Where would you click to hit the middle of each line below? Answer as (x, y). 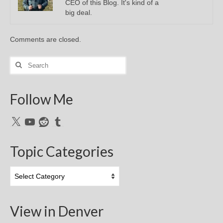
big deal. (79, 12)
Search (21, 61)
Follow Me (42, 99)
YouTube (37, 121)
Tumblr (62, 121)
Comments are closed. (46, 39)
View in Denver (57, 211)
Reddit (48, 121)
